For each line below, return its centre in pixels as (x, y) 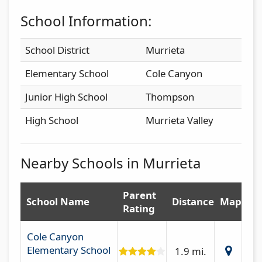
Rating (139, 208)
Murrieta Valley (180, 120)
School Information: (86, 20)
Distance (193, 201)
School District (57, 50)
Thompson (170, 96)
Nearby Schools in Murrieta (111, 163)
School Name (58, 201)
